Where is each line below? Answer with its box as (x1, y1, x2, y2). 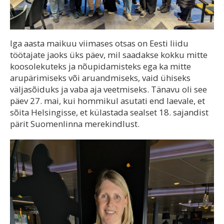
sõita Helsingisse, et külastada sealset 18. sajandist (10, 106, 208, 118)
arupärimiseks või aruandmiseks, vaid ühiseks (10, 71, 190, 83)
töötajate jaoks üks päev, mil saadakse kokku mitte (10, 48, 207, 60)
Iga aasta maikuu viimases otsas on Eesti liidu (10, 37, 188, 49)
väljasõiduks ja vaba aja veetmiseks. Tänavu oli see (10, 83, 207, 95)
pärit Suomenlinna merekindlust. (10, 117, 139, 129)
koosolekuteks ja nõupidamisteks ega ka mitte (10, 60, 191, 72)
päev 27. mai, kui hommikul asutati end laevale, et (10, 94, 205, 106)
